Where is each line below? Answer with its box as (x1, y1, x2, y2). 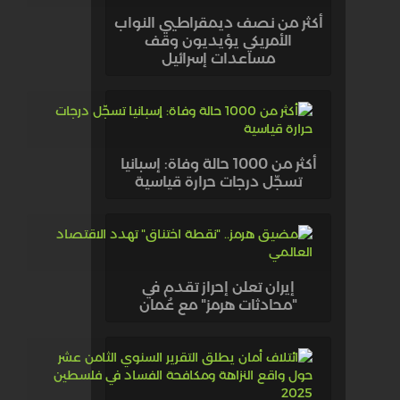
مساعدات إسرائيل (161, 50, 276, 67)
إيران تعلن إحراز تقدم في (142, 279, 295, 296)
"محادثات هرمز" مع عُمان (139, 296, 297, 313)
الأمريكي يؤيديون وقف (145, 32, 292, 49)
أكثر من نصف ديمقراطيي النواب (113, 14, 323, 31)
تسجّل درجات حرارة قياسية (134, 173, 303, 190)
